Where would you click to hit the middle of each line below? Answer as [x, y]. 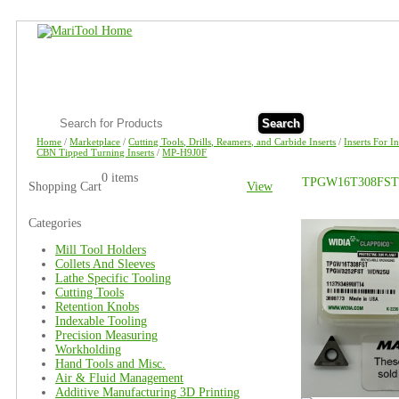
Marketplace [95, 142]
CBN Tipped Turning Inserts [96, 152]
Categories [55, 223]
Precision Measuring [106, 335]
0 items [120, 178]
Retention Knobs [97, 307]
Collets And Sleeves [105, 264]
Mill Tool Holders [101, 250]
